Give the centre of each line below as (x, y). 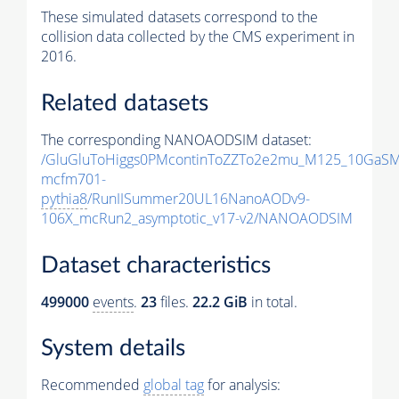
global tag (174, 385)
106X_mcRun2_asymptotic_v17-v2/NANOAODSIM (197, 219)
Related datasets (125, 104)
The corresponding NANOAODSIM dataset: (176, 140)
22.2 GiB (220, 301)
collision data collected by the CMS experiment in (198, 37)
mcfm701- (73, 179)
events (113, 301)
